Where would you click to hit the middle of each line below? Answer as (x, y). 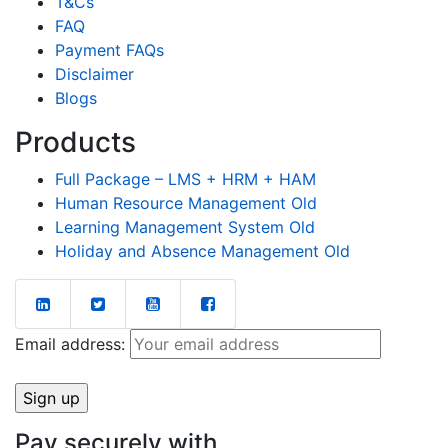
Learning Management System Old (185, 226)
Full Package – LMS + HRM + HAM (185, 178)
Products (75, 141)
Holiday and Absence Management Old (202, 250)
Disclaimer (94, 73)
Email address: (72, 343)
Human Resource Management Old (186, 202)
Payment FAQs (109, 49)
